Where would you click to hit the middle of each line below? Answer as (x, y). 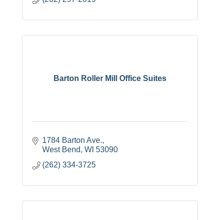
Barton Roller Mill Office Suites (110, 78)
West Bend (61, 150)
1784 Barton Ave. (72, 140)
